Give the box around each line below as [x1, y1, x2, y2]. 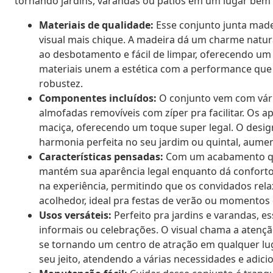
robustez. [39, 76, 83, 90]
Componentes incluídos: [39, 91, 157, 105]
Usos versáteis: [39, 208, 112, 222]
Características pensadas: [39, 149, 163, 163]
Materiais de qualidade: [39, 18, 154, 32]
